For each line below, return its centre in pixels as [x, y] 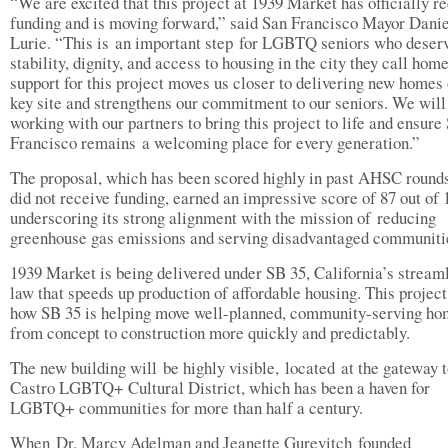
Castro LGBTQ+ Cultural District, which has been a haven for [220, 387]
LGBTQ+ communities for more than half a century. [189, 407]
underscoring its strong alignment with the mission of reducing [223, 217]
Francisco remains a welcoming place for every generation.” [218, 142]
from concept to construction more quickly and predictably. [213, 332]
